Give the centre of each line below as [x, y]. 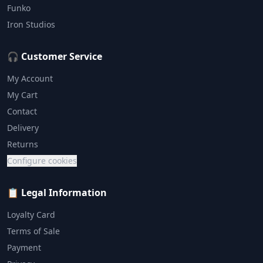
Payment [24, 247]
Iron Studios [31, 24]
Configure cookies [42, 161]
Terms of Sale [33, 231]
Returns [23, 144]
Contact [22, 111]
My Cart [22, 95]
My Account [30, 78]
